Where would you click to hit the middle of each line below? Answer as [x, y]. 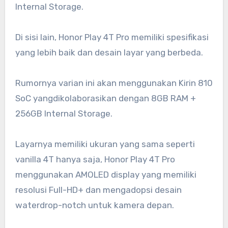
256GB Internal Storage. [64, 113]
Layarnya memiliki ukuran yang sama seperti [105, 144]
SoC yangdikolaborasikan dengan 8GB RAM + [105, 98]
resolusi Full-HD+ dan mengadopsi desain [98, 190]
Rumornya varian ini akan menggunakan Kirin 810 [114, 83]
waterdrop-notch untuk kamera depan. [94, 205]
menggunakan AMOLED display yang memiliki [106, 174]
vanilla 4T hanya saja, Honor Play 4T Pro [95, 159]
